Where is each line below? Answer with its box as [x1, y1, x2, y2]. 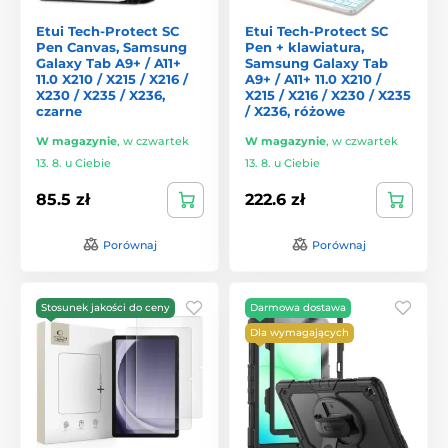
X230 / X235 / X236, [36, 86, 165, 103]
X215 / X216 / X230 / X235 [245, 86, 411, 103]
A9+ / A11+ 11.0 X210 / [245, 70, 381, 87]
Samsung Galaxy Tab [245, 54, 388, 71]
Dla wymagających [250, 325, 349, 339]
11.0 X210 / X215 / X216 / [36, 70, 188, 87]
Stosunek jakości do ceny [41, 300, 170, 314]
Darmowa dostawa [250, 300, 346, 314]
